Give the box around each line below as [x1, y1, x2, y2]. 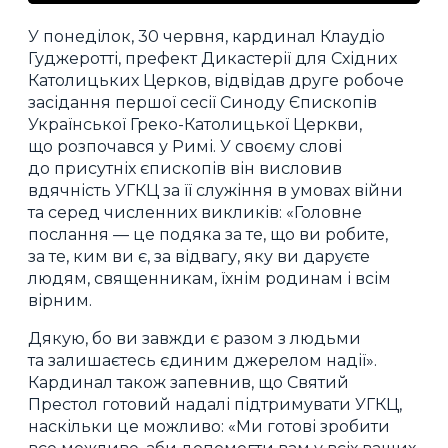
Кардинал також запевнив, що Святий [28, 372, 349, 392]
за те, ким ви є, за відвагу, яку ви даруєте [28, 246, 370, 266]
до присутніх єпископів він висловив [28, 158, 342, 178]
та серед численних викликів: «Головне [28, 202, 362, 222]
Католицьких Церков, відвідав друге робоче [28, 70, 404, 90]
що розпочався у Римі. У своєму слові [28, 136, 342, 156]
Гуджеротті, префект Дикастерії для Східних [28, 48, 397, 68]
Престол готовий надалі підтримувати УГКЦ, [28, 394, 402, 414]
